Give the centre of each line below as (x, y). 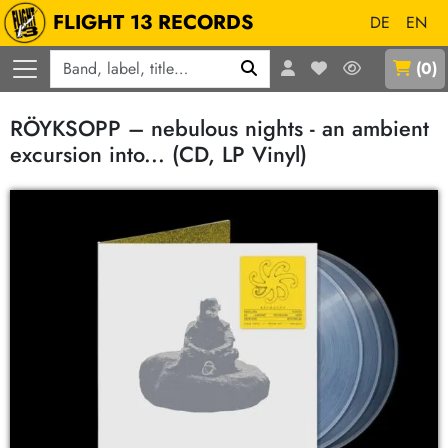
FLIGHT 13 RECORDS (153, 22)
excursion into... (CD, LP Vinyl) (158, 154)
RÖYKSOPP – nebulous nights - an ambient (219, 128)
